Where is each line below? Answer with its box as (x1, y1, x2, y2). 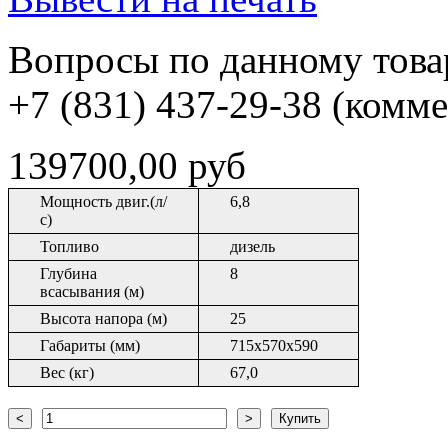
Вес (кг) (40, 364, 94, 382)
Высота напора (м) (40, 310, 167, 328)
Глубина (40, 265, 97, 283)
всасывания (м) (40, 283, 144, 301)
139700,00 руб (8, 144, 246, 188)
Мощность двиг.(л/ (40, 193, 167, 211)
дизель (230, 238, 275, 256)
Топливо (40, 238, 99, 256)
